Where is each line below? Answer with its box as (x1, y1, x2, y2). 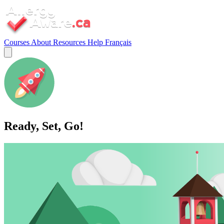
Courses (4, 38, 31, 46)
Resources (53, 38, 87, 46)
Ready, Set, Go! (4, 119, 83, 132)
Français (105, 38, 131, 46)
